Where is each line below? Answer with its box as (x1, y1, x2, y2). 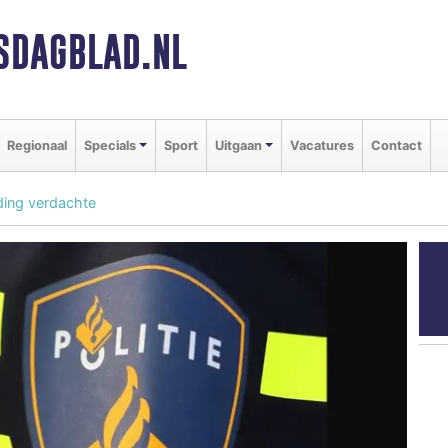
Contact (370, 137, 422, 153)
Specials (84, 137, 136, 153)
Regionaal (7, 137, 67, 153)
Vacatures (289, 137, 354, 153)
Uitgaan (214, 137, 262, 153)
